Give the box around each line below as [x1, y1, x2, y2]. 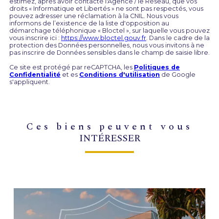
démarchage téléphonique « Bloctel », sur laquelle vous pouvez [9, 27, 210, 35]
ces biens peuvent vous [36, 119, 193, 134]
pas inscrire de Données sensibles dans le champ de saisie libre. [9, 49, 210, 57]
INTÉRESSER [79, 131, 140, 146]
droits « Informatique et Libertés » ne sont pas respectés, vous [9, 5, 203, 13]
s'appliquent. [9, 78, 50, 86]
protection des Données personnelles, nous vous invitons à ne [9, 42, 204, 49]
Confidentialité [9, 71, 61, 79]
